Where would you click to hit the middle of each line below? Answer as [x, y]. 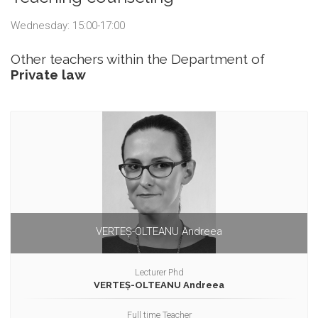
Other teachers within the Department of [138, 59]
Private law [48, 75]
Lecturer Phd [159, 273]
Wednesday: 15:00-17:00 [68, 26]
